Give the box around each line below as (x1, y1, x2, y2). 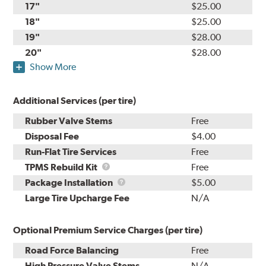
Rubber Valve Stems (25, 115, 113, 127)
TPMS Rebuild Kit (25, 161, 100, 173)
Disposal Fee (25, 131, 80, 142)
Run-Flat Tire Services (25, 146, 117, 158)
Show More (30, 61, 77, 73)
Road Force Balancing (25, 245, 119, 256)
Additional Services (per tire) (13, 95, 137, 107)
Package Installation (25, 177, 115, 189)
